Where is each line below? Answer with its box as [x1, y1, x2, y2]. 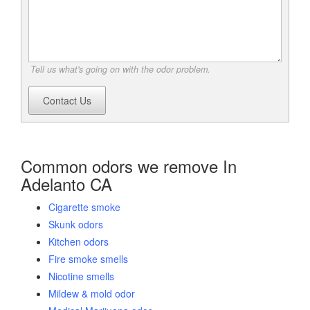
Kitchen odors [48, 235, 109, 249]
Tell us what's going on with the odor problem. [30, 63, 210, 76]
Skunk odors [48, 217, 103, 232]
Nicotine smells [48, 269, 114, 284]
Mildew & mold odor [48, 286, 135, 301]
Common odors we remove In [21, 154, 237, 179]
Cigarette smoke [48, 200, 120, 215]
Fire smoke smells [48, 252, 128, 266]
